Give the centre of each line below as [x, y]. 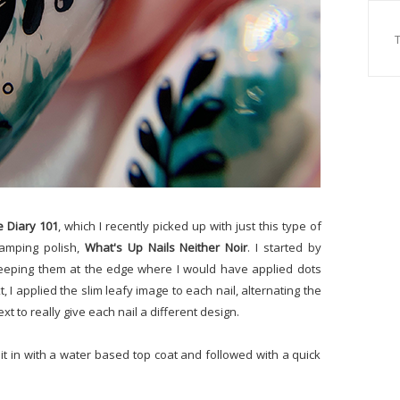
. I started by [284, 247]
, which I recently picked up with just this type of [189, 226]
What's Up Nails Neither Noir [166, 247]
